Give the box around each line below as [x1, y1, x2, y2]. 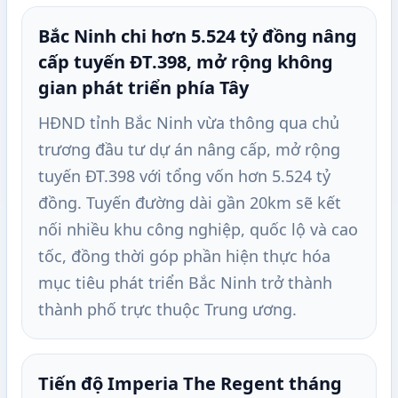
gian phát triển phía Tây [38, 76, 249, 100]
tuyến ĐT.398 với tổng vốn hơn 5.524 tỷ [38, 165, 330, 187]
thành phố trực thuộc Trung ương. [38, 298, 297, 321]
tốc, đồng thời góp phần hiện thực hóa [38, 245, 330, 267]
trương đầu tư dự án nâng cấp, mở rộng [38, 139, 340, 161]
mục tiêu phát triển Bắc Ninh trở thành [38, 272, 332, 294]
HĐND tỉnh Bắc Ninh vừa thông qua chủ [38, 112, 339, 134]
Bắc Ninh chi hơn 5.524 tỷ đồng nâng [38, 24, 357, 49]
